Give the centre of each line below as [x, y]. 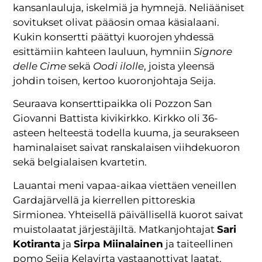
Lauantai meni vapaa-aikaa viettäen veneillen [125, 185]
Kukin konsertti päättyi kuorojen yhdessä [114, 37]
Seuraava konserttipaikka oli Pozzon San [113, 104]
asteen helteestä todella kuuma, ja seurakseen [126, 133]
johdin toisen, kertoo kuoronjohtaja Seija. [115, 80]
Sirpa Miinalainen [119, 244]
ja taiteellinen [198, 244]
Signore [213, 51]
